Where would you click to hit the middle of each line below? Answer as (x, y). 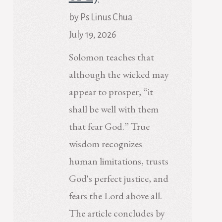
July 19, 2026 (92, 35)
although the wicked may (119, 75)
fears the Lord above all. (115, 196)
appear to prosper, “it (111, 92)
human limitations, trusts (118, 161)
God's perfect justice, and (118, 179)
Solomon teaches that (111, 57)
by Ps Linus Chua (100, 18)
